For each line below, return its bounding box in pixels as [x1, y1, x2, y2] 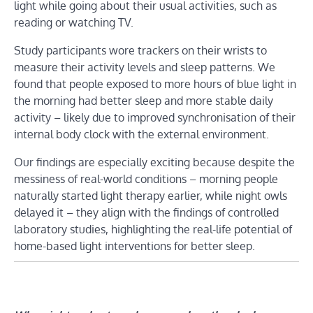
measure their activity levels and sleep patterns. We [14, 60, 275, 75]
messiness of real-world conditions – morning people [14, 172, 278, 187]
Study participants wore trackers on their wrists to [14, 43, 267, 58]
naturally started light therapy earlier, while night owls [14, 189, 287, 203]
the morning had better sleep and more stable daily [14, 94, 273, 108]
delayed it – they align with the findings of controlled [14, 205, 279, 220]
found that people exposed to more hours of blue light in [14, 77, 296, 92]
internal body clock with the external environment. [14, 127, 269, 142]
